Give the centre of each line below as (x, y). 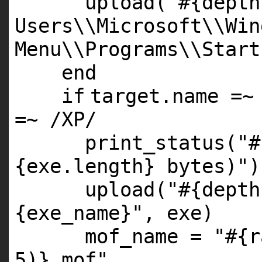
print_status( (161, 143)
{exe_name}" (79, 213)
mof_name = (149, 237)
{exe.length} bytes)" (132, 166)
